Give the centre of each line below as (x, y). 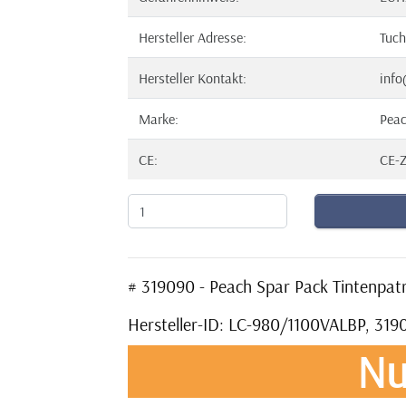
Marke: (159, 119)
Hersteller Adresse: (193, 37)
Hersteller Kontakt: (193, 78)
